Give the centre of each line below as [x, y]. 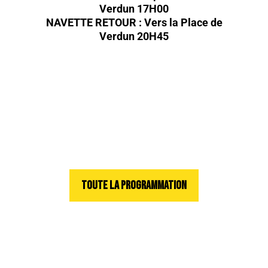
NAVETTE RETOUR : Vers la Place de [134, 23]
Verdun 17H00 [134, 9]
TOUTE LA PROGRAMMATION [134, 186]
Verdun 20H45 [134, 36]
